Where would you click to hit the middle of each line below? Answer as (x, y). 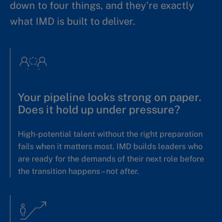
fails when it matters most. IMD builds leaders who (110, 146)
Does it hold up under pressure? (99, 110)
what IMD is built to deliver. (73, 21)
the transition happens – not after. (79, 171)
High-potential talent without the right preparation (110, 134)
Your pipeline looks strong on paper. (110, 97)
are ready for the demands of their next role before (111, 159)
